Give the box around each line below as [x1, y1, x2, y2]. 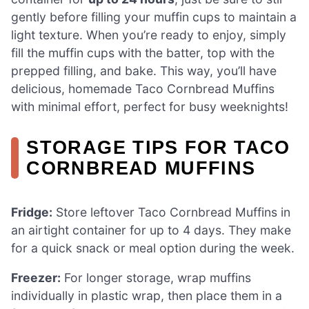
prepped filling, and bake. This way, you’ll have [11, 63, 277, 79]
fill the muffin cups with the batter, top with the [11, 46, 275, 61]
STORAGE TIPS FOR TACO [26, 137, 290, 159]
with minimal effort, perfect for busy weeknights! [11, 99, 288, 114]
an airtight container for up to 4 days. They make [11, 222, 291, 237]
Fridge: [11, 204, 52, 219]
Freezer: [11, 270, 61, 286]
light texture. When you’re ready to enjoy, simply [11, 28, 286, 43]
